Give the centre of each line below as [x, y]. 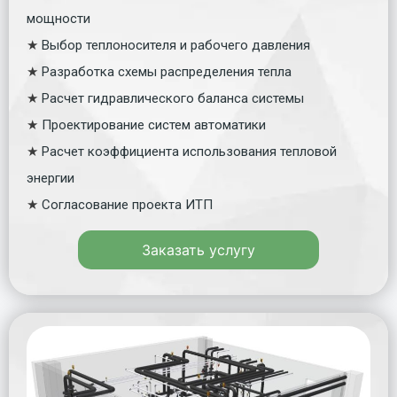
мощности [58, 18]
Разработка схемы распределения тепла [167, 71]
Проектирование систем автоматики [154, 125]
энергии [51, 178]
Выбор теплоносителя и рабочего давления [176, 45]
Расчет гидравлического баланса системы [173, 98]
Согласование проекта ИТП [127, 204]
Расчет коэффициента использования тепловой [189, 151]
